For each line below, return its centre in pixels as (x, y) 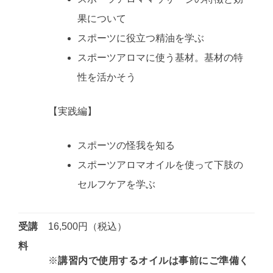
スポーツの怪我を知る (126, 145)
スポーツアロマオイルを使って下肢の (160, 165)
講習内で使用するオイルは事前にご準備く (154, 260)
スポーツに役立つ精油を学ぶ (141, 38)
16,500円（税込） (87, 226)
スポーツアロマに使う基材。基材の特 (160, 57)
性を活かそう (107, 77)
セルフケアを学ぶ (116, 184)
